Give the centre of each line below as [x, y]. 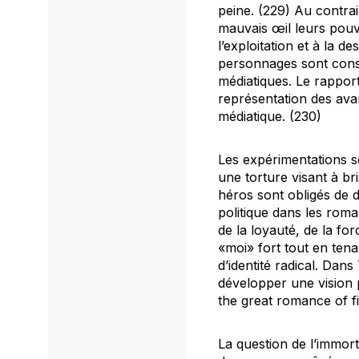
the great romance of [285, 300]
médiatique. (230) [270, 116]
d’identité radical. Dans [288, 265]
